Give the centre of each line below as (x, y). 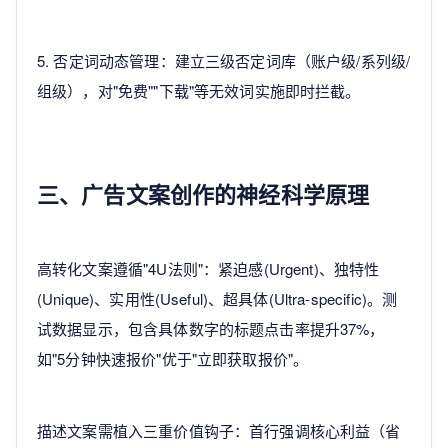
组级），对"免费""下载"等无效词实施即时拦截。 (199, 91)
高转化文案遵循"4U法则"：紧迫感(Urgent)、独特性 (208, 269)
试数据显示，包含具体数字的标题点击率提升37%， (211, 329)
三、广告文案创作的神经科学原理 (203, 194)
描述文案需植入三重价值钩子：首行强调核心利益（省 (219, 431)
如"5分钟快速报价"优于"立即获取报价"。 (173, 359)
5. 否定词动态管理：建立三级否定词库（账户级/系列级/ (224, 61)
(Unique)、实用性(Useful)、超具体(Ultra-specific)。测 (217, 299)
